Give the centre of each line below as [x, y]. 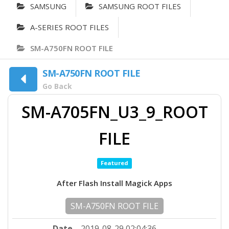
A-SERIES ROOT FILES [70, 27]
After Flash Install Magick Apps [114, 183]
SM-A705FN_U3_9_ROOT [114, 112]
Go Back [57, 86]
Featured [114, 163]
